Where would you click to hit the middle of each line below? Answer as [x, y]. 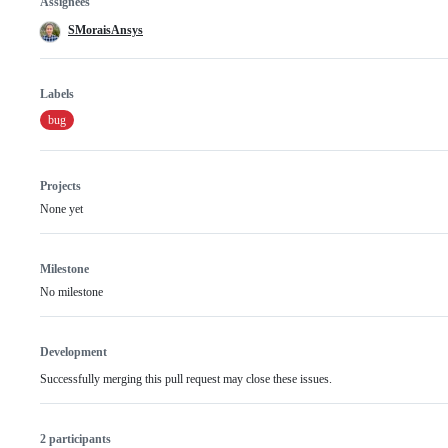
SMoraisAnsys [105, 29]
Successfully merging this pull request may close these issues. [186, 378]
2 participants [75, 438]
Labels [57, 93]
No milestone [71, 291]
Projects [60, 185]
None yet [61, 208]
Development [73, 351]
